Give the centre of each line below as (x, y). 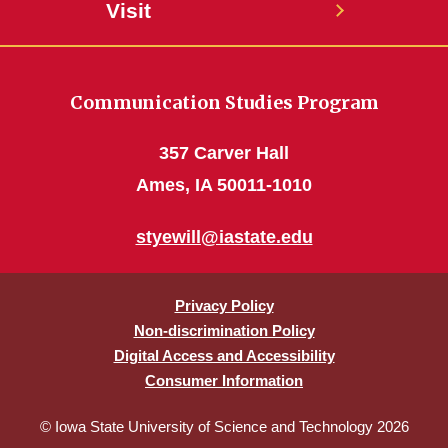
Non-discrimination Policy (224, 331)
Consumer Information (224, 381)
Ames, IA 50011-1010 (224, 185)
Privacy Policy (224, 306)
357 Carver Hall (224, 153)
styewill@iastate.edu (224, 237)
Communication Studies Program (224, 103)
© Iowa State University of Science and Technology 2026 (224, 427)
